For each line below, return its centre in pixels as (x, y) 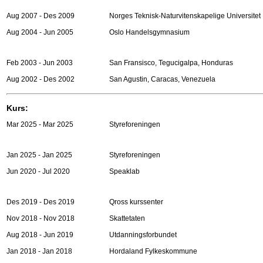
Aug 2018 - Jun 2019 (40, 235)
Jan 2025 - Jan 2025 (39, 155)
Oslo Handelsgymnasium (149, 32)
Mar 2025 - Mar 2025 (40, 124)
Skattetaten (127, 218)
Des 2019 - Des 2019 (41, 202)
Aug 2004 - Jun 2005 (40, 32)
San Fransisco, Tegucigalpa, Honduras (171, 63)
